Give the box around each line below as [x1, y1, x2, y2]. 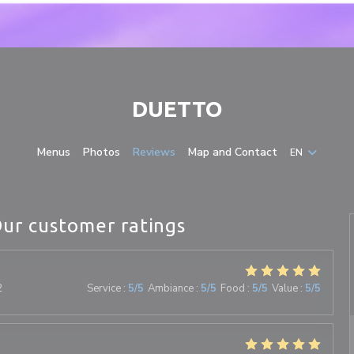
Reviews [133, 145, 175, 160]
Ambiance [147, 281, 194, 296]
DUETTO [131, 96, 223, 121]
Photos [83, 145, 120, 160]
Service [86, 281, 121, 296]
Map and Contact [188, 145, 277, 160]
